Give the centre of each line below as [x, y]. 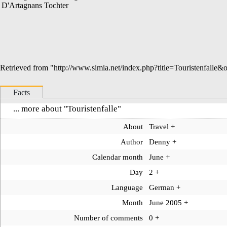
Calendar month [117, 157]
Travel [159, 126]
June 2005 [166, 202]
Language [127, 187]
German [162, 187]
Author [131, 141]
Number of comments [108, 217]
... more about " [40, 108]
